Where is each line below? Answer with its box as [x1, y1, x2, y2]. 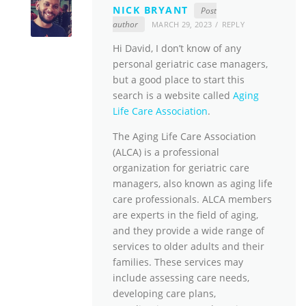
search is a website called [113, 89, 233, 102]
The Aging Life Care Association [113, 129, 256, 143]
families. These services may [113, 255, 243, 268]
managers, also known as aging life [113, 176, 273, 190]
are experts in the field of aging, [113, 208, 258, 221]
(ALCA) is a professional [113, 145, 219, 158]
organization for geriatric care [113, 161, 249, 174]
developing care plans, [113, 286, 216, 300]
